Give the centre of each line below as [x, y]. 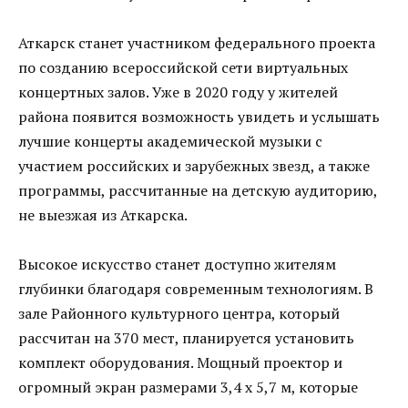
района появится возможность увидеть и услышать [199, 116]
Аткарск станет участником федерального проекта [197, 42]
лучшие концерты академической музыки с [170, 141]
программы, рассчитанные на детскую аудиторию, [198, 190]
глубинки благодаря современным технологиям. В [196, 288]
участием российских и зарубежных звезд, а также [194, 165]
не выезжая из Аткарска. [103, 214]
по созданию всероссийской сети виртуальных [183, 67]
